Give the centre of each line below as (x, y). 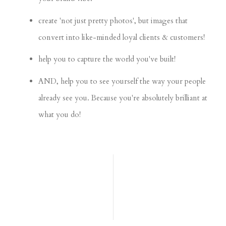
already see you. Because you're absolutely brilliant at (123, 98)
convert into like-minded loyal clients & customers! (122, 37)
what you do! (60, 114)
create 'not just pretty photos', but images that (113, 20)
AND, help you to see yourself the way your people (122, 81)
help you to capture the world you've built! (107, 59)
